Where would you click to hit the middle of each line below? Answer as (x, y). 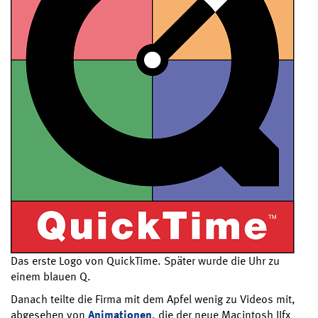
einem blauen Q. (51, 276)
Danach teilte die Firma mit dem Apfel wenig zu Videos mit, (153, 299)
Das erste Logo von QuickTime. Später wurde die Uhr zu (145, 261)
